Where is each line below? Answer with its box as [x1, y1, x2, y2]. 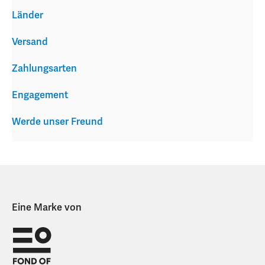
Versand [12, 36, 48, 49]
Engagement [12, 89, 68, 102]
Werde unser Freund [12, 116, 103, 128]
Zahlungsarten [12, 63, 77, 75]
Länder [12, 9, 43, 22]
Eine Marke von [12, 202, 82, 214]
